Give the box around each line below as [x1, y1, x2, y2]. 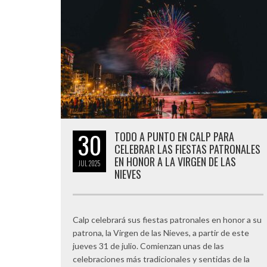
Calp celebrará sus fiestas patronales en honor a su [73, 215, 262, 225]
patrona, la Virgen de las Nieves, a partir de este [73, 228, 249, 238]
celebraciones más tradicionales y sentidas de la [73, 254, 250, 264]
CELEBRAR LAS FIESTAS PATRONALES [114, 141, 260, 157]
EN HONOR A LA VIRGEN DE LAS [114, 154, 236, 169]
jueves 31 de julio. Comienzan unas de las [73, 241, 224, 251]
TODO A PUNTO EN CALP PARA [114, 129, 234, 144]
